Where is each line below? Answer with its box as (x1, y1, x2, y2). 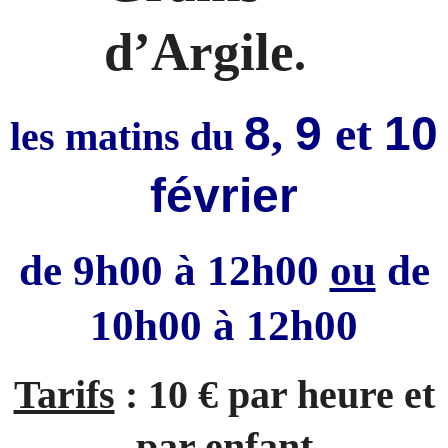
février (150, 169, 298, 223)
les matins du (10, 114, 244, 160)
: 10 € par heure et (114, 371, 435, 417)
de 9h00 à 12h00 (18, 246, 330, 294)
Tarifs (13, 371, 115, 417)
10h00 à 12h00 (90, 301, 358, 349)
